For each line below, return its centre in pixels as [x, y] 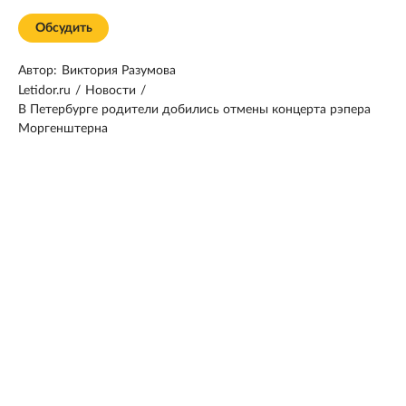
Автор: [38, 70]
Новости [111, 90]
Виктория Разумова [119, 70]
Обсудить [63, 28]
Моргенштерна [63, 128]
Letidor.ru [44, 90]
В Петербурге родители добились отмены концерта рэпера [194, 109]
